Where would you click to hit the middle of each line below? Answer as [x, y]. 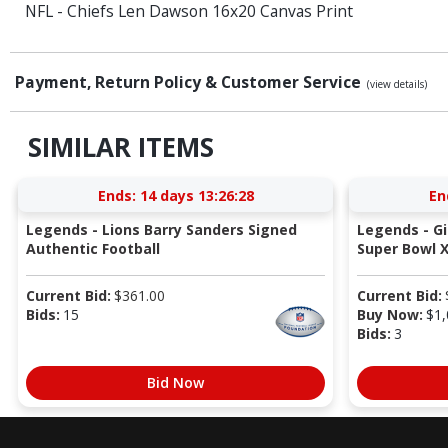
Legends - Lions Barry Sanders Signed [161, 229]
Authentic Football [92, 248]
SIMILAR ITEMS [120, 147]
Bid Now [175, 382]
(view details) [397, 84]
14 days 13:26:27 [196, 195]
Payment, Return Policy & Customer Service [190, 82]
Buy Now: [389, 314]
